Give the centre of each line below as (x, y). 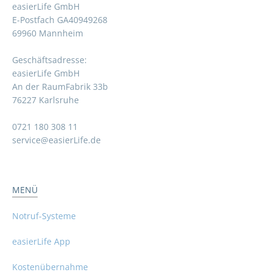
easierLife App (41, 242)
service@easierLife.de (56, 140)
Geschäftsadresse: (49, 60)
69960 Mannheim (48, 33)
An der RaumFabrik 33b (60, 87)
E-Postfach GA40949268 (60, 20)
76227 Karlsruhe (46, 100)
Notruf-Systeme (44, 216)
